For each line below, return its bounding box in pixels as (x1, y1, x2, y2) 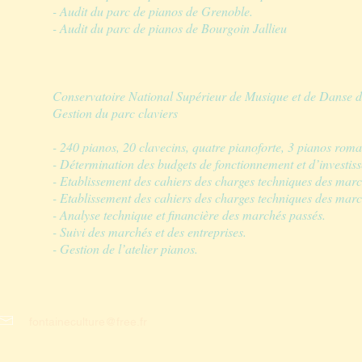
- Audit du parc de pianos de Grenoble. (53, 2, 253, 19)
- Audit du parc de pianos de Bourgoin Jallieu (53, 19, 287, 36)
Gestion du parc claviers (53, 104, 178, 121)
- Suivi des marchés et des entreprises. (53, 223, 246, 240)
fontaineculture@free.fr (29, 315, 147, 328)
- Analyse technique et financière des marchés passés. (53, 206, 326, 223)
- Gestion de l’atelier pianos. (53, 240, 198, 257)
